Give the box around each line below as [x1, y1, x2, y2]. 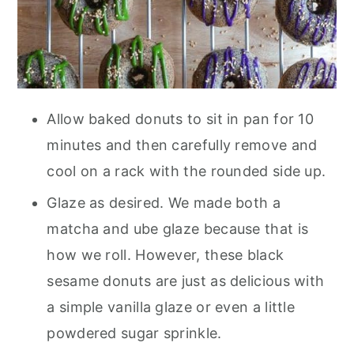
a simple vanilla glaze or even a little [47, 298, 296, 315]
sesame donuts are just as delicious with [47, 272, 325, 289]
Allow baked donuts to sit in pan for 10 [47, 110, 314, 127]
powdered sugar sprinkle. [47, 324, 231, 341]
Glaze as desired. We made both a [47, 194, 281, 211]
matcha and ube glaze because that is [47, 220, 309, 237]
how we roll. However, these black [47, 246, 284, 263]
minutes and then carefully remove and [47, 136, 318, 153]
